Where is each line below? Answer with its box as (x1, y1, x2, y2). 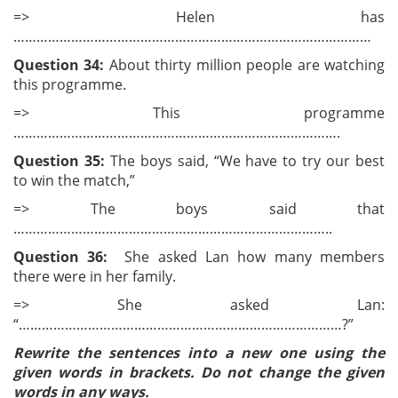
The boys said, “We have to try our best (109, 151, 386, 171)
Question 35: (13, 151, 110, 171)
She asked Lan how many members (107, 247, 385, 267)
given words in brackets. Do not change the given (13, 362, 385, 382)
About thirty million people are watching (104, 55, 386, 75)
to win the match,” (13, 171, 135, 190)
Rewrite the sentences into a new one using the (13, 343, 385, 362)
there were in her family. (13, 267, 176, 286)
